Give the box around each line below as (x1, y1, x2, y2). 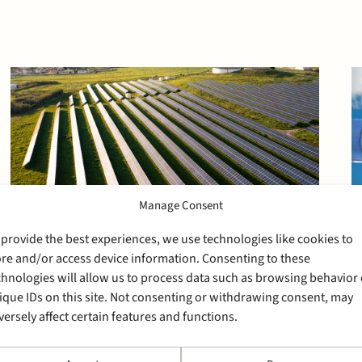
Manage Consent (138, 196, 223, 214)
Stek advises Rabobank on (35, 314, 290, 350)
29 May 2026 (35, 296, 100, 314)
